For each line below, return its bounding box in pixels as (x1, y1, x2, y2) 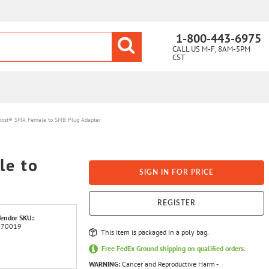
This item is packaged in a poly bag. (101, 227, 210, 237)
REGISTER (157, 199, 196, 207)
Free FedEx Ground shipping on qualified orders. (101, 243, 246, 253)
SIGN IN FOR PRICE (139, 169, 214, 176)
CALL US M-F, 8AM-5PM (172, 44, 250, 54)
